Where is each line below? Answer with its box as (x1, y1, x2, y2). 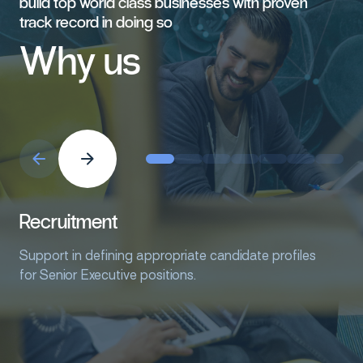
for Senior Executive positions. (19, 267, 196, 283)
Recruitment (19, 209, 117, 234)
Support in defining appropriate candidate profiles (19, 248, 316, 263)
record (56, 12, 99, 32)
